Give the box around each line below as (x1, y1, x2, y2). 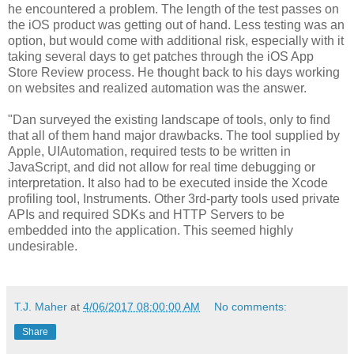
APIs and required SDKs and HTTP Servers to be (8, 207, 284, 221)
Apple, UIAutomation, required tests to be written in (8, 144, 291, 158)
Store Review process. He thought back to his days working (8, 65, 340, 79)
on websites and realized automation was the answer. (8, 81, 307, 95)
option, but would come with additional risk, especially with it (8, 33, 344, 47)
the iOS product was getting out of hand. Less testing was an (8, 17, 345, 32)
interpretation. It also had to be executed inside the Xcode (8, 175, 328, 190)
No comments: (214, 299, 288, 313)
